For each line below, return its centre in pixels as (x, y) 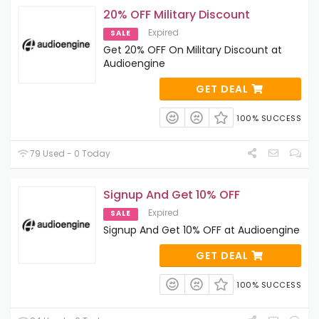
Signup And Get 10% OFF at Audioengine (202, 230)
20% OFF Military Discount (177, 15)
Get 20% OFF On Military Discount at (193, 50)
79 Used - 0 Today (69, 154)
